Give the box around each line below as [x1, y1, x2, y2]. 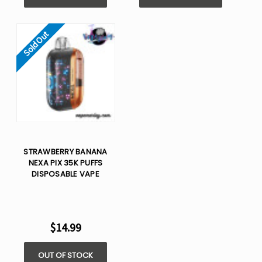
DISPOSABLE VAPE [32, 168, 99, 180]
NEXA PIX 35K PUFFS [28, 157, 103, 169]
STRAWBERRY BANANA [23, 146, 108, 158]
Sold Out [20, 28, 51, 59]
